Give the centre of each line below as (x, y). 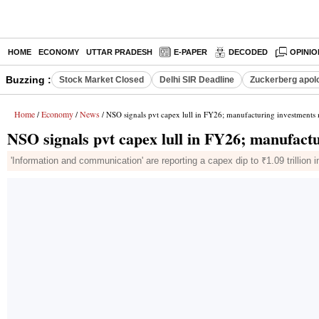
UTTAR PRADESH (119, 52)
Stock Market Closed (101, 80)
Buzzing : (28, 80)
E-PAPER (190, 52)
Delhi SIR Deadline (197, 80)
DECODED (248, 52)
